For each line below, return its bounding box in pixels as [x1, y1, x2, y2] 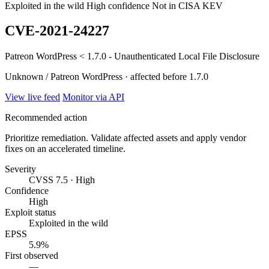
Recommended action [5, 112, 87, 123]
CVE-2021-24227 [5, 23, 109, 39]
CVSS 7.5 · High [29, 175, 95, 186]
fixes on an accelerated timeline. [5, 144, 125, 154]
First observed [5, 250, 58, 261]
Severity [5, 164, 36, 175]
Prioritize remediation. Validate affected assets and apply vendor [5, 133, 246, 144]
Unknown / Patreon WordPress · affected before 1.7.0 [5, 71, 208, 82]
